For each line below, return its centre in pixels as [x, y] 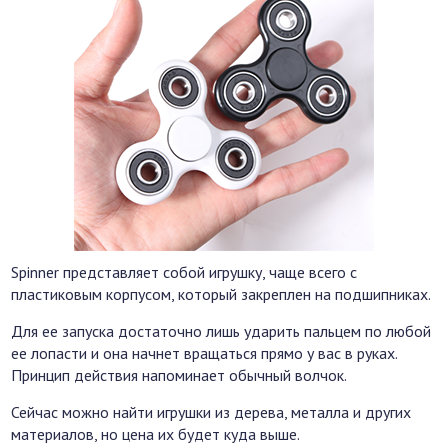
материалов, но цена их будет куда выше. [156, 434]
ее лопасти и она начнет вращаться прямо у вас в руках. [204, 353]
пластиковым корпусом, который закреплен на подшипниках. [221, 294]
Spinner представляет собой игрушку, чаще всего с [184, 272]
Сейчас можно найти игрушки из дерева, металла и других [211, 412]
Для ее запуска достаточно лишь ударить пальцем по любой [221, 331]
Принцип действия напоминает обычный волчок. [179, 375]
